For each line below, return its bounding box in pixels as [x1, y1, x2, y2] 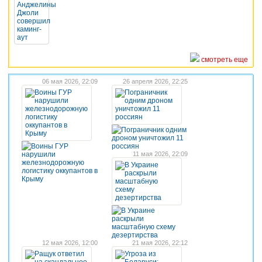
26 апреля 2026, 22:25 [123, 77, 188, 85]
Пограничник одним [121, 125, 187, 134]
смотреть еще [201, 55, 248, 64]
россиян [112, 142, 139, 150]
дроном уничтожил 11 [112, 133, 184, 142]
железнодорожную [22, 158, 84, 167]
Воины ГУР [31, 142, 68, 150]
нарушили [22, 150, 56, 158]
